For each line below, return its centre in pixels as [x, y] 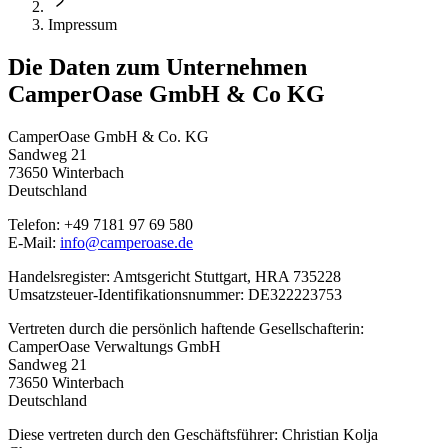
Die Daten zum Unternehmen [157, 66]
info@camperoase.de [126, 242]
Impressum [82, 24]
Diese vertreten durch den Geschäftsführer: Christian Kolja [193, 434]
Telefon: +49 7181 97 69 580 [100, 224]
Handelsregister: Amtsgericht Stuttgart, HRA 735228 [174, 276]
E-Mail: [34, 242]
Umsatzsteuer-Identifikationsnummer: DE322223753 [175, 294]
